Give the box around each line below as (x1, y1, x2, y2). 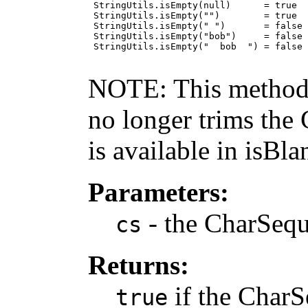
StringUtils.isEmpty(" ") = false (88, 20, 302, 31)
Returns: (88, 250, 189, 280)
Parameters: (88, 177, 229, 207)
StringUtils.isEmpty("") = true (88, 10, 297, 21)
